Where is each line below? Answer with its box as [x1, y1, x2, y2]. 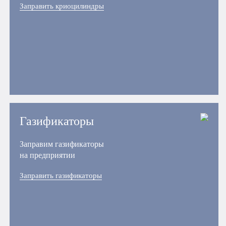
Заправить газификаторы [20, 171, 102, 180]
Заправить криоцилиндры [20, 2, 104, 10]
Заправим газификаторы [20, 139, 104, 148]
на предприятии [20, 150, 76, 159]
